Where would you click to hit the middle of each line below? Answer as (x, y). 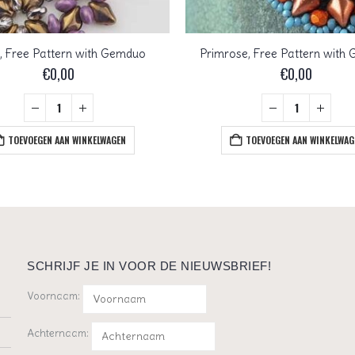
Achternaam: (58, 334)
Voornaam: (53, 296)
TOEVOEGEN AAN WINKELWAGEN (67, 140)
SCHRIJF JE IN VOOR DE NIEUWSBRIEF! (149, 266)
